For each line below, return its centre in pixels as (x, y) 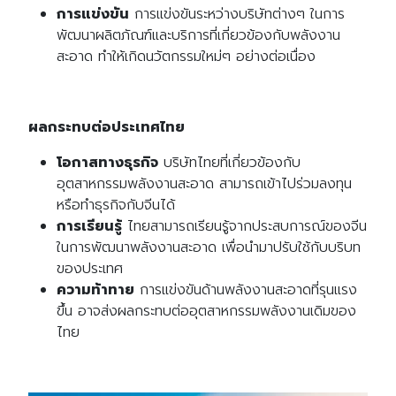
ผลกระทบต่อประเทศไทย (107, 128)
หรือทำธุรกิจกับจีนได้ (116, 206)
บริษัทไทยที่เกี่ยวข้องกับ (229, 163)
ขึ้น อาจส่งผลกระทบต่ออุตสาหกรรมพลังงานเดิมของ (206, 312)
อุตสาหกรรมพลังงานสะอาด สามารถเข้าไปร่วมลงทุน (204, 184)
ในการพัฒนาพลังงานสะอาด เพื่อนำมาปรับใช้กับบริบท (209, 248)
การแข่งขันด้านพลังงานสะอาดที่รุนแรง (246, 290)
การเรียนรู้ (89, 227)
